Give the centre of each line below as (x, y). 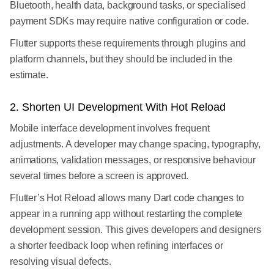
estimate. (29, 75)
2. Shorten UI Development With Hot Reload (118, 107)
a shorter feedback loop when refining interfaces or (117, 246)
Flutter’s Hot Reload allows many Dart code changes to (127, 198)
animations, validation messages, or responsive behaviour (133, 160)
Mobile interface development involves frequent (110, 128)
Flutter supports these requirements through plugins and (128, 43)
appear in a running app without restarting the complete (126, 214)
